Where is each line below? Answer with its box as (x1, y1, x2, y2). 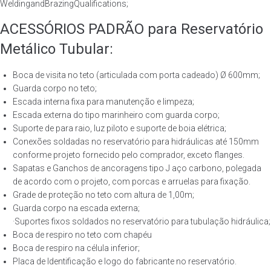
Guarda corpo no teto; (13, 83, 97, 93)
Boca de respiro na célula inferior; (13, 243, 140, 253)
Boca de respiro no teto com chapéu (13, 230, 152, 240)
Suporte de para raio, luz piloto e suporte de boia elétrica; (13, 123, 226, 133)
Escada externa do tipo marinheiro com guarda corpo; (13, 110, 220, 120)
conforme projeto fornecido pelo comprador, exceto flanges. (13, 150, 244, 160)
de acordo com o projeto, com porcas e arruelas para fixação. (13, 177, 250, 186)
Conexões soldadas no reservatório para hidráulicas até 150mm (13, 137, 259, 146)
